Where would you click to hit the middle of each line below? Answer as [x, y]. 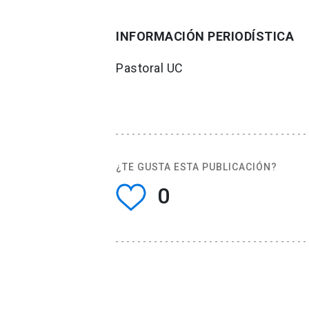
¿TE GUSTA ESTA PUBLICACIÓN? [197, 167]
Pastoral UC [150, 68]
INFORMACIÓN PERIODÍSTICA [205, 36]
